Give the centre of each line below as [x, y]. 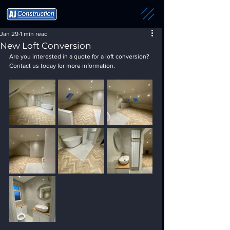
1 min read [34, 34]
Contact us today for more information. [62, 66]
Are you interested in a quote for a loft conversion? [80, 56]
